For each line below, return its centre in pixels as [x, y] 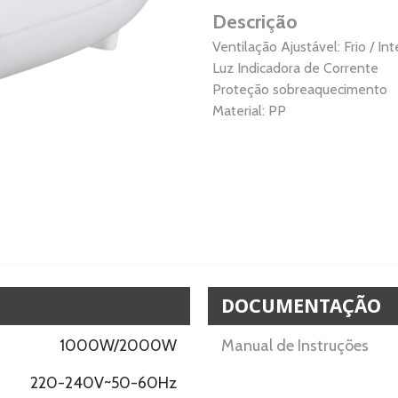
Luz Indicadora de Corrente [295, 68]
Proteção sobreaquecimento [300, 89]
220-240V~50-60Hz [103, 383]
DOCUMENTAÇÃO [301, 306]
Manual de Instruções [295, 346]
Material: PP [249, 110]
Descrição [255, 21]
